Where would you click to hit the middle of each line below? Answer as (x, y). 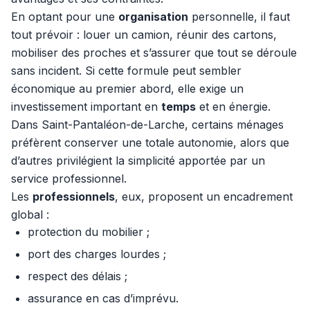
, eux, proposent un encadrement (204, 197)
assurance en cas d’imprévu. (103, 298)
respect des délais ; (77, 276)
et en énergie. (233, 107)
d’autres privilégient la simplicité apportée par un (138, 161)
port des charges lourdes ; (97, 254)
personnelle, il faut (239, 17)
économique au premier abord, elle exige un (127, 89)
